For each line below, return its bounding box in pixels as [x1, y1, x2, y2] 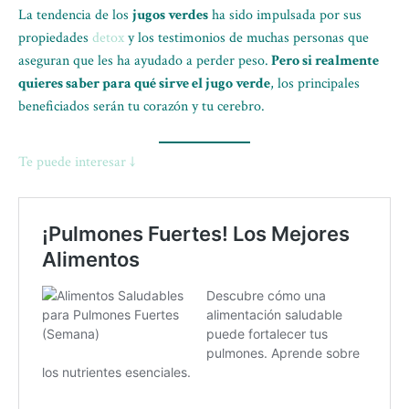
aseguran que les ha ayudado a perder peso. [18, 51, 268, 70]
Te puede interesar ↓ [18, 152, 135, 172]
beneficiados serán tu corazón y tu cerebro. [18, 97, 265, 116]
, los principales [270, 74, 360, 93]
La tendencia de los [18, 5, 132, 25]
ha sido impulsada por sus [208, 5, 362, 25]
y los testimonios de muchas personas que [128, 28, 369, 47]
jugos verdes [132, 5, 208, 25]
